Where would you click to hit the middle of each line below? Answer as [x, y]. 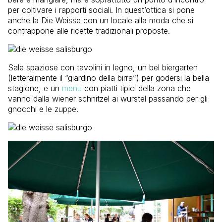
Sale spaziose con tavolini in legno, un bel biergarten [103, 67]
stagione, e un [35, 88]
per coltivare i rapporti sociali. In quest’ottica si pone [101, 10]
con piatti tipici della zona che [136, 88]
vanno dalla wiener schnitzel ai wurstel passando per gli [108, 98]
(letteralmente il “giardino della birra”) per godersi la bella [109, 78]
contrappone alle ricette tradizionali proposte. [89, 30]
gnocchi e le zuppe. [43, 109]
